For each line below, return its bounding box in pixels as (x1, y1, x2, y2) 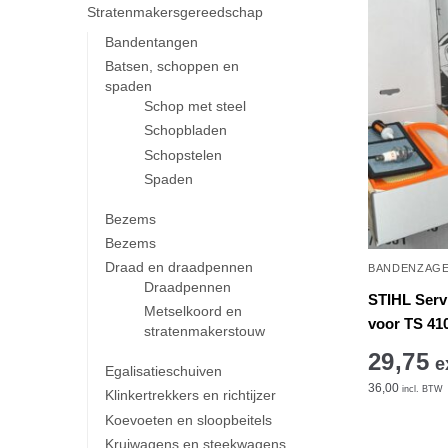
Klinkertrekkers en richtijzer (104, 387, 276, 404)
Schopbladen (144, 122, 228, 139)
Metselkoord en (144, 303, 243, 320)
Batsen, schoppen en (104, 58, 239, 75)
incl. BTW (398, 384, 443, 395)
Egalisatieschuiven (104, 363, 222, 380)
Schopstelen (144, 146, 223, 163)
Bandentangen (104, 33, 198, 50)
